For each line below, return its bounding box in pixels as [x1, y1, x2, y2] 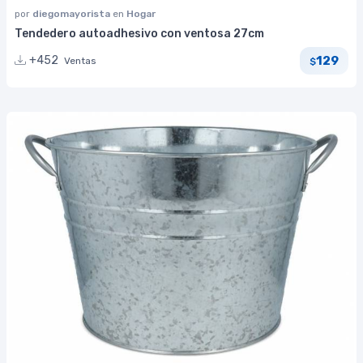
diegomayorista [32, 8, 113, 20]
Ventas [64, 55, 96, 67]
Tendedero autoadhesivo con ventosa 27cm [15, 27, 264, 41]
